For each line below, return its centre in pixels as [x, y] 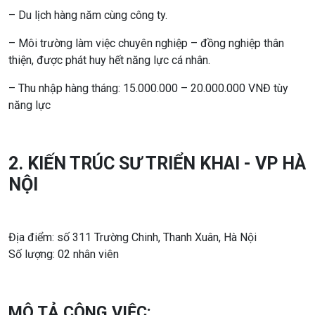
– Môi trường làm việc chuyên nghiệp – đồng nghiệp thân [146, 43]
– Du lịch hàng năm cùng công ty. [88, 15]
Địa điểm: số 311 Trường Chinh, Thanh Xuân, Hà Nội [133, 237]
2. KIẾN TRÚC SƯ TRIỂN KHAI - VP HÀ [157, 163]
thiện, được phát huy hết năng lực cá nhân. [109, 60]
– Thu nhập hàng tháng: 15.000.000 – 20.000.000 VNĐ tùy [148, 88]
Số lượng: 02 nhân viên [64, 254]
